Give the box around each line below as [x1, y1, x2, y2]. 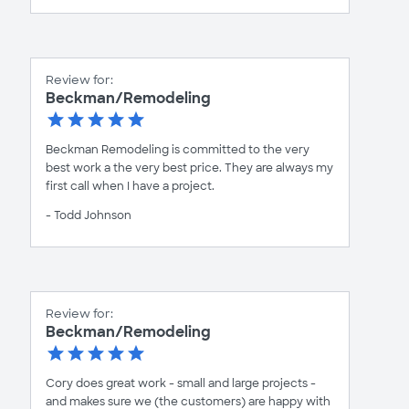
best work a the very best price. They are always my [46, 161, 333, 176]
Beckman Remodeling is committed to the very [46, 142, 309, 158]
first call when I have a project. [46, 179, 215, 194]
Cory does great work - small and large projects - [46, 376, 316, 392]
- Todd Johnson [46, 208, 131, 224]
